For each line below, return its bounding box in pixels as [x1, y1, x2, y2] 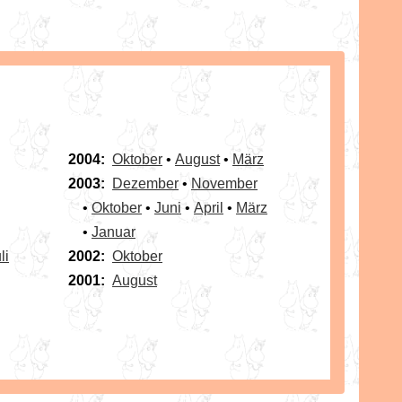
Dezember [112, 176, 179, 192]
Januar [92, 224, 135, 240]
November [191, 176, 258, 192]
